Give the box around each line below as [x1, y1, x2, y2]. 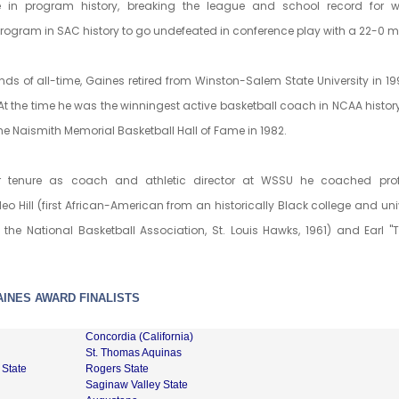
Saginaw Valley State [85, 378, 188, 391]
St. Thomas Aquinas [85, 346, 182, 359]
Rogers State [85, 362, 149, 375]
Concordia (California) [85, 330, 193, 343]
